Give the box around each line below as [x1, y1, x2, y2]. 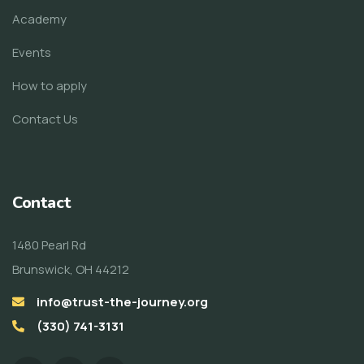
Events [12, 43, 51, 61]
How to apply [12, 76, 87, 94]
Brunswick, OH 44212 [12, 260, 129, 278]
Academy [12, 10, 67, 28]
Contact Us [12, 110, 78, 128]
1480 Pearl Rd [12, 236, 86, 253]
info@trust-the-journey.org [37, 292, 208, 310]
